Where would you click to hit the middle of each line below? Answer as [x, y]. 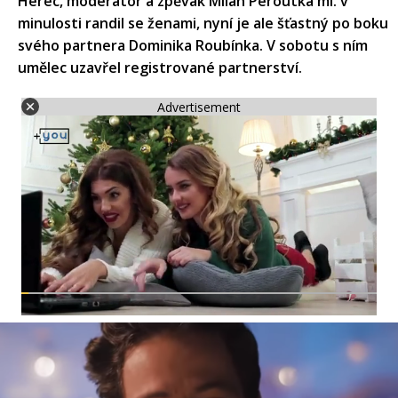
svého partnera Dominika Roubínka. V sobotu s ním [193, 46]
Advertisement [199, 107]
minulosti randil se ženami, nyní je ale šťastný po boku [203, 24]
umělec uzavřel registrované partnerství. [160, 68]
